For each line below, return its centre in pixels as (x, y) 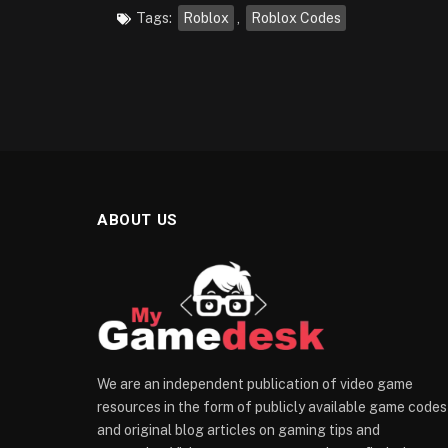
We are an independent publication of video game (255, 383)
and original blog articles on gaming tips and (238, 429)
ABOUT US (137, 220)
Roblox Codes (296, 18)
